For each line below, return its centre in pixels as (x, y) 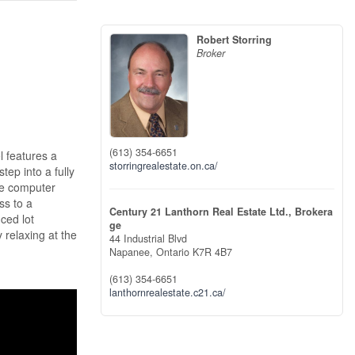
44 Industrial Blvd (148, 239)
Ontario (173, 252)
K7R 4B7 (212, 252)
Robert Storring (234, 39)
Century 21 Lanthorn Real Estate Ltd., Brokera (221, 212)
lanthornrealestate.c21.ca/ (168, 293)
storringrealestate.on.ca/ (164, 166)
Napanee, (133, 252)
